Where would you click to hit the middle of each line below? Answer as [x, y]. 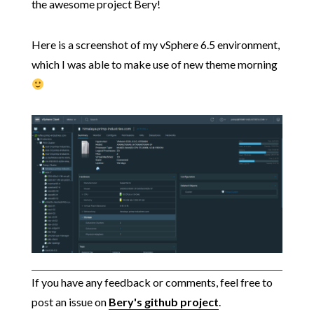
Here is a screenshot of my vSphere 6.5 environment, [155, 45]
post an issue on [70, 301]
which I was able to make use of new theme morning [154, 64]
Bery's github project [163, 301]
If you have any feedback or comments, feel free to [152, 282]
